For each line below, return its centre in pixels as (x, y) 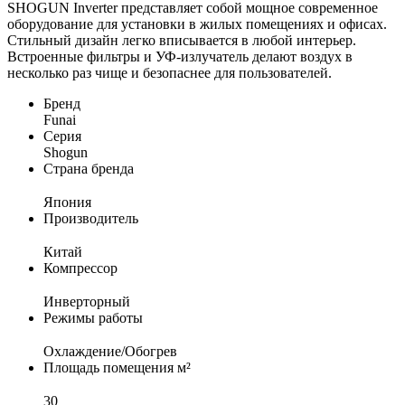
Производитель (91, 218)
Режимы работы (93, 317)
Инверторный (87, 301)
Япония (67, 202)
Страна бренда (89, 168)
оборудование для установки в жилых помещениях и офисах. (197, 24)
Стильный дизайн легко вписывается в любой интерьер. (182, 40)
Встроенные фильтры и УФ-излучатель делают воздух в (180, 56)
